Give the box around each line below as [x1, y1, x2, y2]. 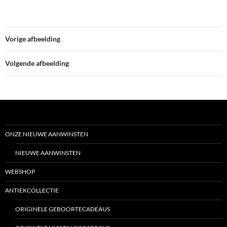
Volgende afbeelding [5, 59, 69, 68]
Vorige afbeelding [5, 34, 60, 44]
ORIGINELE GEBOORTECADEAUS [15, 205, 110, 213]
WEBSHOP [5, 168, 35, 176]
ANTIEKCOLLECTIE [5, 186, 59, 195]
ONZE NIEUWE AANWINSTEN [5, 130, 88, 138]
